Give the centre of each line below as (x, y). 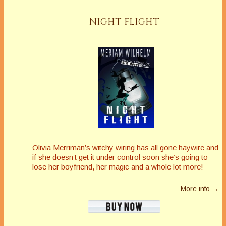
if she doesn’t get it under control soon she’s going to (120, 157)
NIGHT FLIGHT (124, 22)
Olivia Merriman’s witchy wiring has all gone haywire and (125, 148)
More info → (200, 189)
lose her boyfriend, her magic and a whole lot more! (118, 167)
